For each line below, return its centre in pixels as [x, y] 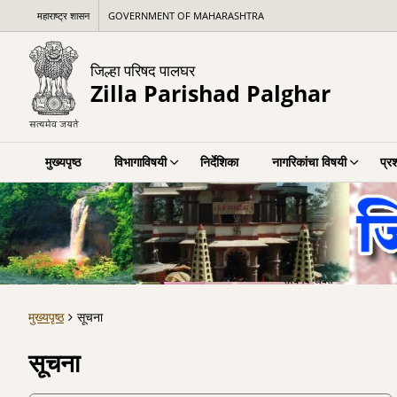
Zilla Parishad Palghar [210, 93]
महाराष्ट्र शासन [63, 16]
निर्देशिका [219, 162]
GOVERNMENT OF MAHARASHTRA [186, 16]
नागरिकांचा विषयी [309, 162]
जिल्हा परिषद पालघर [143, 70]
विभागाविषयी [140, 162]
